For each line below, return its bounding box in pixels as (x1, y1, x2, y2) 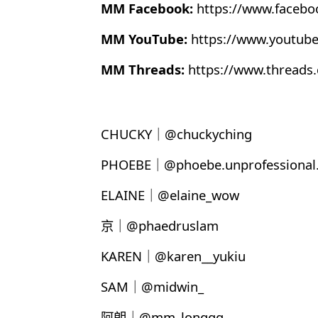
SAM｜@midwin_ (101, 277, 204, 295)
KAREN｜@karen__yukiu (101, 246, 246, 265)
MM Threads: (101, 60, 185, 78)
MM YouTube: (101, 29, 187, 48)
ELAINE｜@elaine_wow (101, 185, 239, 204)
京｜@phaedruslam (101, 216, 219, 234)
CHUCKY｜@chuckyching (101, 124, 252, 143)
